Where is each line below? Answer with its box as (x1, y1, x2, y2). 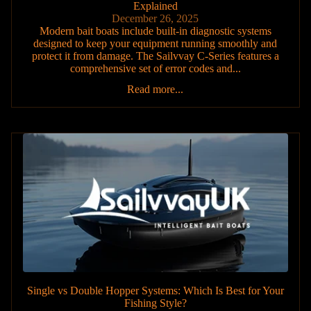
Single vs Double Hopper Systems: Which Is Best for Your (26, 284, 284, 296)
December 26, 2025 (112, 12, 199, 24)
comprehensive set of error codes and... (69, 62, 241, 74)
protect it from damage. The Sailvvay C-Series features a (31, 49, 279, 62)
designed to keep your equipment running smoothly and (33, 37, 278, 49)
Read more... (127, 83, 184, 95)
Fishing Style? (124, 296, 187, 309)
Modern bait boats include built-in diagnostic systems (39, 24, 271, 37)
